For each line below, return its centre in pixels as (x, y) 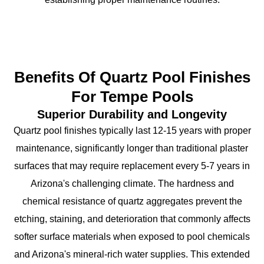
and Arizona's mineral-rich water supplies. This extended (132, 254)
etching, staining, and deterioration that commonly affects (132, 219)
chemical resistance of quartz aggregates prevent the (132, 201)
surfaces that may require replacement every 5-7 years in (132, 166)
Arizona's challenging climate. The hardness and (132, 183)
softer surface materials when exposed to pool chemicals (132, 236)
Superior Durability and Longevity (132, 114)
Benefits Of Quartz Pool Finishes (132, 77)
